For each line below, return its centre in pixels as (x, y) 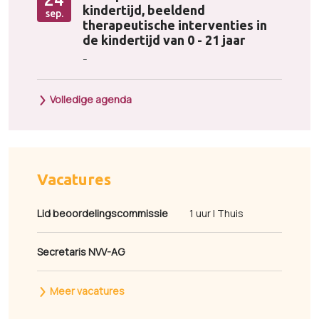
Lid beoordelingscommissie (103, 213)
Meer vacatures (86, 291)
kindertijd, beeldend (144, 10)
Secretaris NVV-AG (81, 252)
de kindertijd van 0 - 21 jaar (164, 40)
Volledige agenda (90, 99)
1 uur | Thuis (216, 213)
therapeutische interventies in (175, 25)
